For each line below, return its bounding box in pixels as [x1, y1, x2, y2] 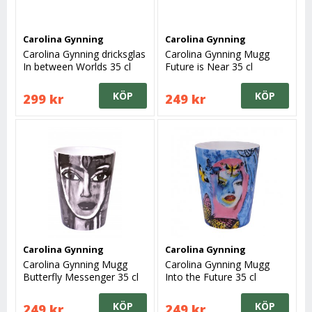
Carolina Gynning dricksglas [23, 47, 146, 61]
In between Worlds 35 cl [23, 59, 132, 73]
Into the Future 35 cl [165, 270, 257, 283]
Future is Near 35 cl [165, 59, 253, 73]
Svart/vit [23, 282, 61, 296]
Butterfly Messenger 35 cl [23, 270, 139, 283]
